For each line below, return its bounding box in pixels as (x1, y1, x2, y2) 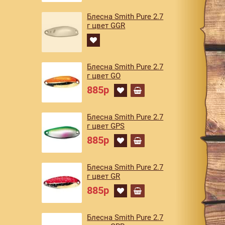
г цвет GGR (87, 21, 126, 30)
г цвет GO (87, 71, 121, 80)
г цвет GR (87, 172, 121, 181)
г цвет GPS (87, 122, 125, 131)
